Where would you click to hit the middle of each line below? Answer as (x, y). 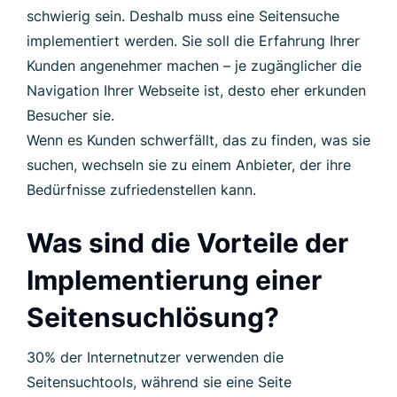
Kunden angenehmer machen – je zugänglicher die (194, 66)
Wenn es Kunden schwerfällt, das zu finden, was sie (198, 140)
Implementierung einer (174, 280)
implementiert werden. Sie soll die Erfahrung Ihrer (193, 41)
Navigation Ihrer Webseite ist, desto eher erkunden (196, 91)
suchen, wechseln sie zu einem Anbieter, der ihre (189, 165)
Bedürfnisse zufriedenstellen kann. (141, 190)
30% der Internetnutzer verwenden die (155, 358)
